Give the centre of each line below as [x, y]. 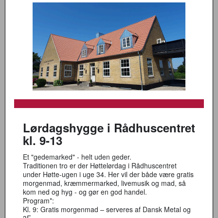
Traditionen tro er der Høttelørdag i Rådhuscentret [100, 165]
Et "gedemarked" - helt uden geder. [77, 157]
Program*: [38, 200]
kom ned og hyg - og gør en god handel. [85, 192]
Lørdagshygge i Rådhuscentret [109, 127]
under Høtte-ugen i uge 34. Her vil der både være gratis [108, 174]
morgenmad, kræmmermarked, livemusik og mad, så [104, 183]
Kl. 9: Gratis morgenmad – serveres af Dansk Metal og [107, 209]
